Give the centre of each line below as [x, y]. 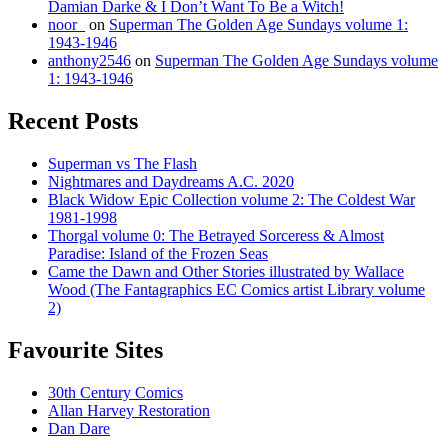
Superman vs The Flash [122, 163]
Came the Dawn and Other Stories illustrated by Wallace [226, 271]
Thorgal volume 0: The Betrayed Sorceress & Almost [216, 235]
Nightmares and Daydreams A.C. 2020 [171, 181]
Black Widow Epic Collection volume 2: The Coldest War [231, 199]
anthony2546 [89, 60]
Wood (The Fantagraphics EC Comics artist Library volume [236, 289]
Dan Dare [79, 428]
